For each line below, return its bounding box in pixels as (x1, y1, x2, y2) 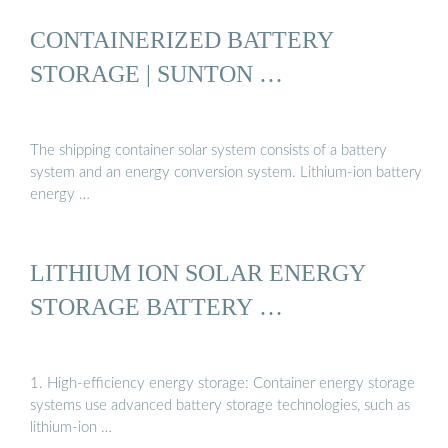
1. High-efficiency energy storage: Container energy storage (30, 376, 415, 392)
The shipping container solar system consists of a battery (30, 143, 387, 159)
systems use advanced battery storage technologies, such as (30, 398, 410, 414)
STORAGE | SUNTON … (30, 59, 283, 87)
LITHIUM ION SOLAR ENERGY (30, 258, 366, 286)
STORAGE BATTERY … (30, 292, 283, 320)
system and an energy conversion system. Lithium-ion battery (30, 165, 422, 181)
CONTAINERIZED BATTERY (30, 25, 334, 53)
